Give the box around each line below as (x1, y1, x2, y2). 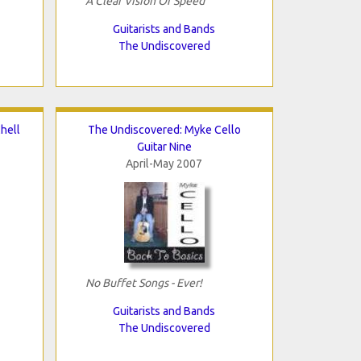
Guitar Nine (136, 139, 192, 153)
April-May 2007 (126, 156, 202, 170)
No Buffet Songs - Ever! (85, 276, 202, 289)
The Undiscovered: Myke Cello (87, 122, 241, 136)
